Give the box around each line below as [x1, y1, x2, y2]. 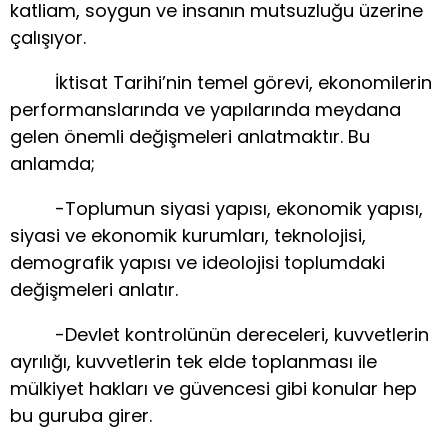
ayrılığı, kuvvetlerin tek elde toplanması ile [10, 349, 377, 375]
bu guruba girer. [10, 403, 152, 429]
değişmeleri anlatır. [10, 277, 178, 303]
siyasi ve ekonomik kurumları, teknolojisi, [10, 223, 366, 249]
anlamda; [10, 151, 95, 177]
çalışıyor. [10, 25, 86, 51]
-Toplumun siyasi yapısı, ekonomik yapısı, [10, 196, 423, 222]
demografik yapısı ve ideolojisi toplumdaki [10, 250, 385, 276]
